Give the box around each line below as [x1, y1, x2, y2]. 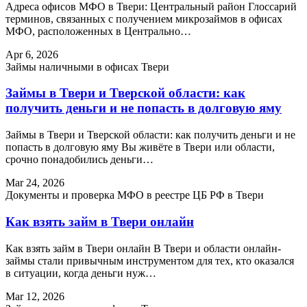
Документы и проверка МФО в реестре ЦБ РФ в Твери [5, 189, 264, 201]
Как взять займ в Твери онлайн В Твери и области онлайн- [5, 242, 281, 254]
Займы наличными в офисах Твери [5, 60, 169, 73]
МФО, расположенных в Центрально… [5, 25, 191, 37]
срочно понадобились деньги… [5, 153, 153, 166]
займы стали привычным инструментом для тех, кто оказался [5, 254, 294, 267]
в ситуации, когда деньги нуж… [5, 267, 156, 279]
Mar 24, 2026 [5, 177, 64, 189]
